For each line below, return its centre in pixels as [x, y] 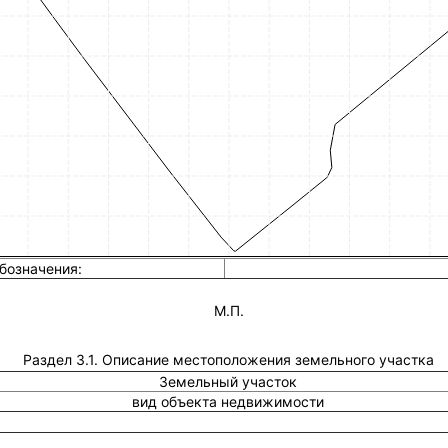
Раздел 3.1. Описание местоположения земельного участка [228, 359]
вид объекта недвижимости [228, 401]
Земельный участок [228, 381]
